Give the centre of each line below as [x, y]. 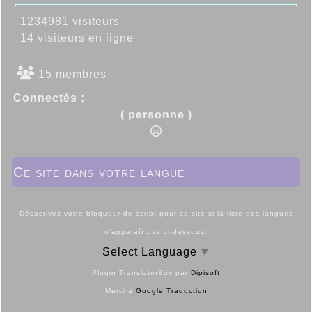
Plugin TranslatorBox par [141, 273]
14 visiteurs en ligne [73, 38]
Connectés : [49, 98]
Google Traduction [171, 291]
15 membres [71, 75]
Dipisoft [205, 273]
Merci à [120, 291]
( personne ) [156, 115]
